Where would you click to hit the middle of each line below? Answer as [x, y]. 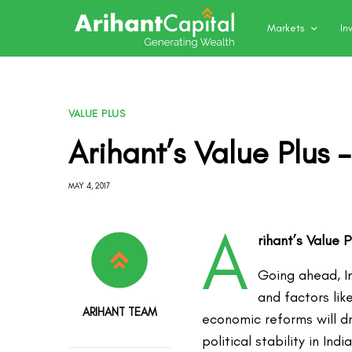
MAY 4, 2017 [89, 186]
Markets [286, 28]
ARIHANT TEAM [119, 312]
